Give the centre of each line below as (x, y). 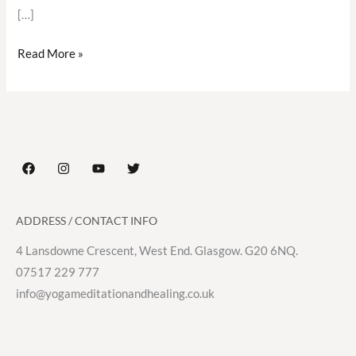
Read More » (51, 54)
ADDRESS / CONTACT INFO (87, 221)
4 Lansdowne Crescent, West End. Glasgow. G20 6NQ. (157, 251)
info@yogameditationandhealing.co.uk (115, 294)
